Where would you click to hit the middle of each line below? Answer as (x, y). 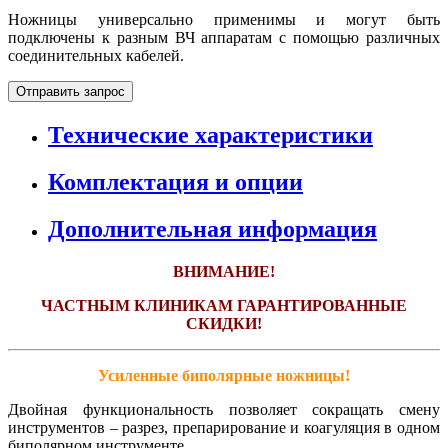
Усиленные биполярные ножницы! (224, 375)
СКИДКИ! (224, 323)
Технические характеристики (210, 135)
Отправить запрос (70, 92)
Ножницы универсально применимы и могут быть (224, 20)
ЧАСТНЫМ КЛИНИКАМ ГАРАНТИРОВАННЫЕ (224, 305)
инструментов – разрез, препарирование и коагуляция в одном (224, 427)
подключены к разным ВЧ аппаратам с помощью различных (224, 38)
